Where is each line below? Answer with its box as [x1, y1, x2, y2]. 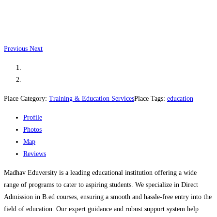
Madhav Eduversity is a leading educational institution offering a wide [4, 169, 197, 176]
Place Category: [4, 94, 49, 102]
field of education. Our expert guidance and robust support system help [4, 205, 199, 213]
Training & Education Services [49, 94, 134, 102]
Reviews [23, 150, 46, 157]
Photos [23, 125, 42, 133]
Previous [4, 45, 28, 52]
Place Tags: [134, 94, 167, 102]
